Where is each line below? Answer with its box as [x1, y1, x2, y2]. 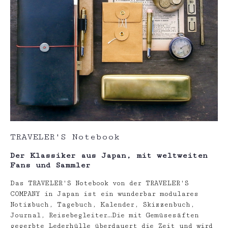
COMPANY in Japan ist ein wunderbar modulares [10, 190, 198, 198]
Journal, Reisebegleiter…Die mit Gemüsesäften [10, 211, 199, 219]
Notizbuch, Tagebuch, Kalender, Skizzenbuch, [10, 201, 194, 209]
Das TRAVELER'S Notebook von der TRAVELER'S [10, 179, 189, 187]
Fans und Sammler [10, 161, 91, 169]
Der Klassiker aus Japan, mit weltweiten [10, 151, 208, 160]
